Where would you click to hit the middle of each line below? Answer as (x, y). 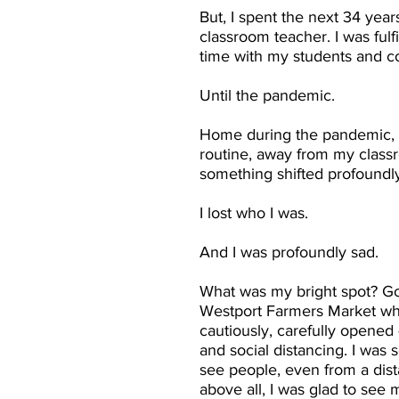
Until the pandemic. (267, 96)
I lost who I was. (254, 213)
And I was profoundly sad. (289, 252)
